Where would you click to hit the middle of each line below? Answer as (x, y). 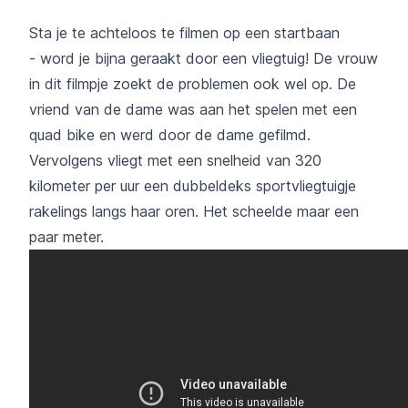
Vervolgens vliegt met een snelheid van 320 (175, 160)
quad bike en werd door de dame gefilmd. (170, 134)
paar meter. (66, 236)
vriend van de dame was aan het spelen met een (193, 109)
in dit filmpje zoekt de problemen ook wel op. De (193, 83)
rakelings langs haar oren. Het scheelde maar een (194, 211)
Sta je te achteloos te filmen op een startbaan (184, 32)
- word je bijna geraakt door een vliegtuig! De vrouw (204, 58)
